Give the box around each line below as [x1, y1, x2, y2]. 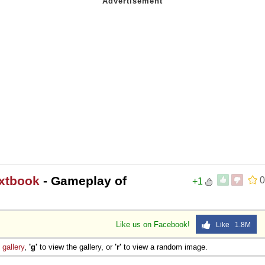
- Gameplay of [40, 173, 127, 188]
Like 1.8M [211, 220, 251, 229]
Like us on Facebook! [116, 219, 192, 229]
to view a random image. [121, 242, 208, 251]
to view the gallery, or [37, 242, 115, 251]
